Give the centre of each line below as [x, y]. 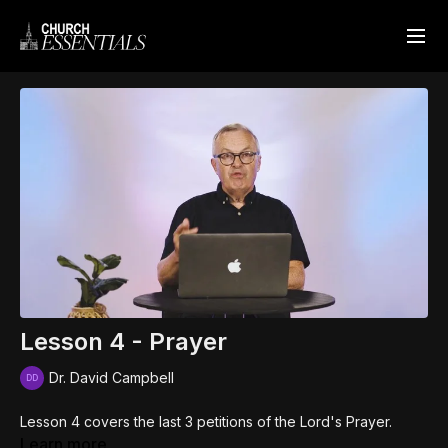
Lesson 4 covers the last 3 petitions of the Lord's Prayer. [206, 421]
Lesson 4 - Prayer [123, 341]
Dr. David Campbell [111, 378]
